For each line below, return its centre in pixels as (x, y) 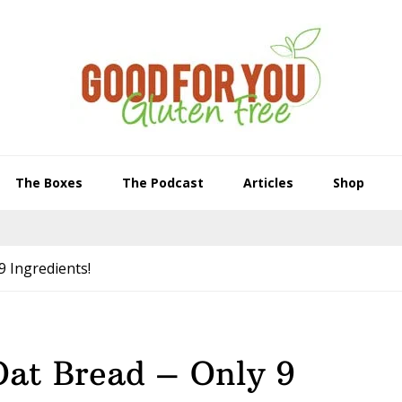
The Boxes (48, 183)
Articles (268, 183)
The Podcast (162, 183)
